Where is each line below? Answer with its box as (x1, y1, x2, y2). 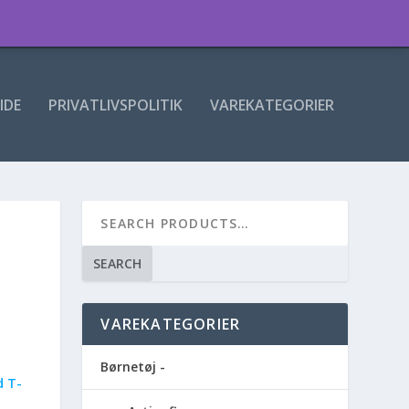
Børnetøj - (100, 358, 166, 376)
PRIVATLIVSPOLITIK (47, 95, 183, 115)
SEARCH (93, 255, 142, 273)
